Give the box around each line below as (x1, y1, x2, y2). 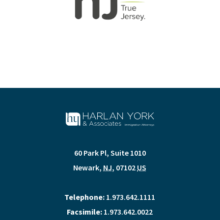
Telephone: (64, 192, 105, 202)
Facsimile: (67, 206, 103, 217)
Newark (73, 162, 100, 172)
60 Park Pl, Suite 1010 (74, 147, 146, 158)
